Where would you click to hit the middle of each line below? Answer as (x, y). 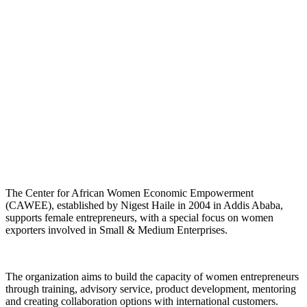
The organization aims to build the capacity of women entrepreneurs (152, 277)
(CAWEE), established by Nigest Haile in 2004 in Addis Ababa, (144, 206)
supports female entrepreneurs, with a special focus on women (139, 218)
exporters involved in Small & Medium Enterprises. (116, 230)
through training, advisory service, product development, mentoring (151, 289)
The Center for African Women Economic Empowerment (130, 193)
